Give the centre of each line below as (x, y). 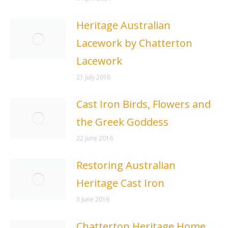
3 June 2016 (93, 199)
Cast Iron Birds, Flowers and (144, 104)
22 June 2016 (95, 138)
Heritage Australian (123, 25)
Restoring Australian (126, 165)
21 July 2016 (93, 77)
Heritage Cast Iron (120, 183)
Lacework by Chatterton (134, 43)
